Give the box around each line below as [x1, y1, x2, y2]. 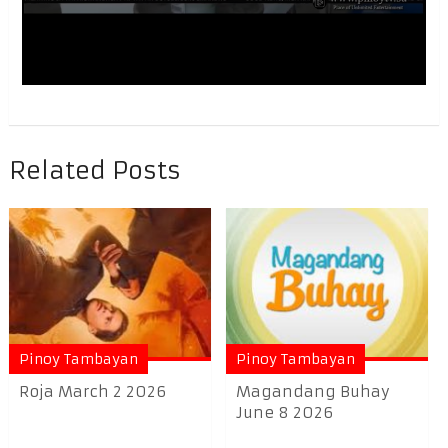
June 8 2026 [236, 403, 334, 423]
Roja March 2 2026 [18, 382, 166, 402]
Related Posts [8, 155, 181, 186]
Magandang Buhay [236, 382, 391, 402]
